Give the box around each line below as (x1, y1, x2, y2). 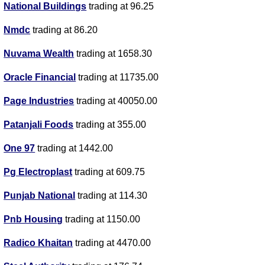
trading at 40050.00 (74, 96, 158, 106)
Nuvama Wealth (4, 49, 75, 59)
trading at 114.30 (75, 190, 148, 201)
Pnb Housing (4, 214, 63, 225)
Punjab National (4, 190, 76, 201)
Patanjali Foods (4, 119, 74, 130)
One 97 (4, 143, 35, 154)
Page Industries (4, 96, 75, 106)
